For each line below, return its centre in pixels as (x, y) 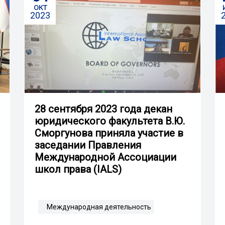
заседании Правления (88, 145)
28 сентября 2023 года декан (103, 109)
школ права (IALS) (78, 169)
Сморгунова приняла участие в (109, 133)
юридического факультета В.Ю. (110, 121)
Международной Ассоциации (105, 157)
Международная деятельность (99, 207)
